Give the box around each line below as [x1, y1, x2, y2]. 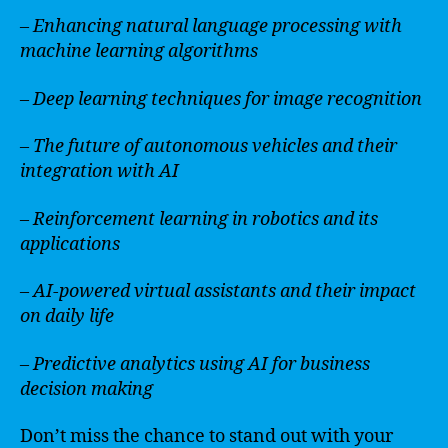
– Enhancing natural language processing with [20, 15, 402, 38]
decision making [20, 377, 153, 401]
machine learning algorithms [20, 40, 258, 63]
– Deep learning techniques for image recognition [20, 87, 422, 111]
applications [20, 232, 120, 256]
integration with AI [20, 160, 179, 183]
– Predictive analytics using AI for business [20, 352, 370, 376]
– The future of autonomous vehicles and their [20, 135, 397, 158]
